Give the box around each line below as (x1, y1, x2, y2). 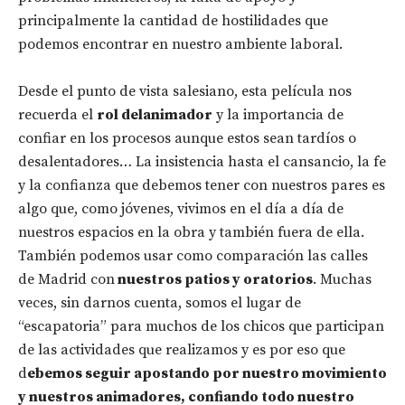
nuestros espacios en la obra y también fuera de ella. (18, 223, 364, 241)
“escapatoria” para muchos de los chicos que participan (18, 317, 384, 335)
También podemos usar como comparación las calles (18, 247, 368, 265)
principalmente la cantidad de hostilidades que (18, 12, 328, 30)
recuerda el (18, 106, 97, 124)
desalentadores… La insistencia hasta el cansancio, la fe (18, 153, 386, 171)
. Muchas (313, 270, 372, 288)
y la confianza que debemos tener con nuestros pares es (18, 176, 385, 194)
